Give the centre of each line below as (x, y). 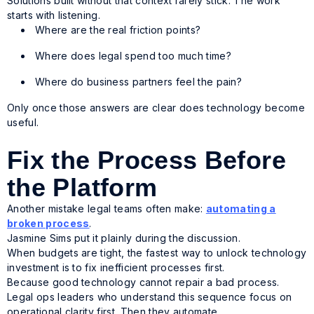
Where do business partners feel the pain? (140, 82)
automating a (241, 209)
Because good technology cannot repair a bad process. (145, 282)
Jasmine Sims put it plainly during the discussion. (125, 238)
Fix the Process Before (146, 160)
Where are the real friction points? (120, 30)
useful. (25, 122)
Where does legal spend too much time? (135, 56)
